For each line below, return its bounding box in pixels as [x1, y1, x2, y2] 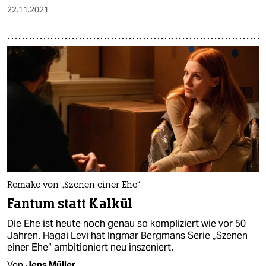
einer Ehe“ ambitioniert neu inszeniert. [7, 241, 173, 254]
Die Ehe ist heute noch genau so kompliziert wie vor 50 [7, 217, 246, 230]
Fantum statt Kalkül [7, 195, 133, 213]
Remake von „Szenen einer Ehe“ [7, 181, 140, 191]
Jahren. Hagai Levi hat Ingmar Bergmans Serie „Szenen [7, 229, 248, 242]
